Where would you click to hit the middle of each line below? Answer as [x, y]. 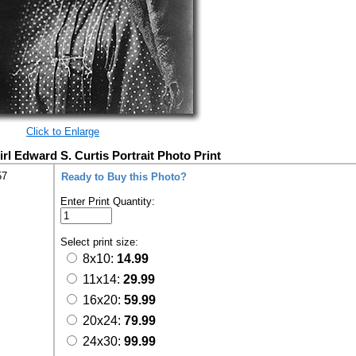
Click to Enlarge [63, 132]
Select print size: [101, 242]
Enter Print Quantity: [108, 201]
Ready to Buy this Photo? [124, 177]
